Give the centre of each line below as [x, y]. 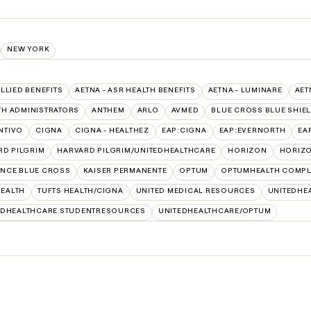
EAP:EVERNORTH [252, 131]
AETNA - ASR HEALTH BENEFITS [135, 90]
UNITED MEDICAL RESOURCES [195, 191]
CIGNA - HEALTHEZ [112, 131]
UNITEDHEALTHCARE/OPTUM [215, 211]
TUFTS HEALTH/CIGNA [81, 191]
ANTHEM [108, 110]
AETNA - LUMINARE [245, 90]
